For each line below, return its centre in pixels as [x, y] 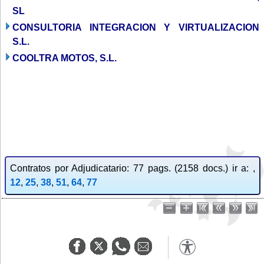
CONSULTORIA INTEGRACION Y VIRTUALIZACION [136, 27]
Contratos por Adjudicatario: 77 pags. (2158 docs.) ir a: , [133, 168]
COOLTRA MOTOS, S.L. [65, 58]
